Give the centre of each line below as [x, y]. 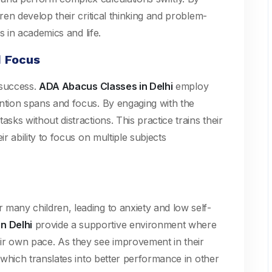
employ [191, 86]
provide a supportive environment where [124, 225]
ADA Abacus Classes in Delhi [106, 86]
